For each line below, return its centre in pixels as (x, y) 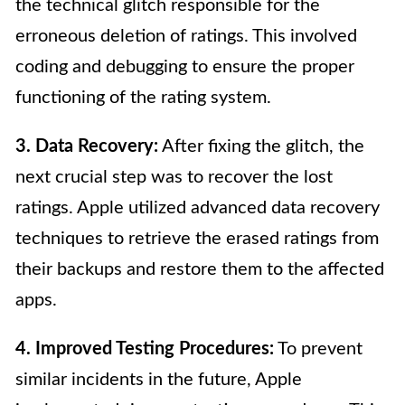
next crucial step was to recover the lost (174, 178)
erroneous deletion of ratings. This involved (186, 37)
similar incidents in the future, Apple (159, 380)
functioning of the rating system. (143, 98)
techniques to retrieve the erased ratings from (197, 239)
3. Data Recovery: (87, 147)
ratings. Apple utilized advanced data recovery (198, 208)
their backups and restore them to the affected (200, 270)
